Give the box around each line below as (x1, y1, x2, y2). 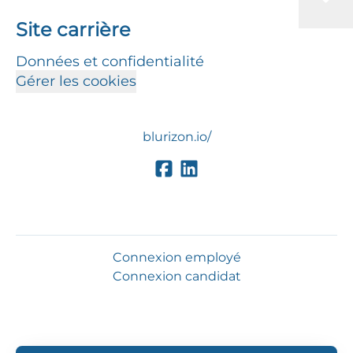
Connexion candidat (112, 269, 241, 284)
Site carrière (16, 18, 131, 41)
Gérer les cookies (16, 72, 136, 90)
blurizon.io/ (142, 129, 211, 144)
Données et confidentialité (16, 53, 204, 70)
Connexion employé (112, 250, 241, 266)
